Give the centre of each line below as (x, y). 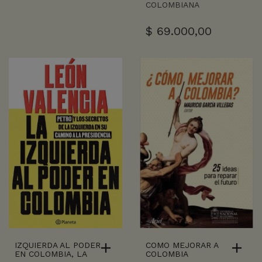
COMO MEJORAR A (182, 245)
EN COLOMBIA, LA (51, 254)
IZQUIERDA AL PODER (58, 245)
